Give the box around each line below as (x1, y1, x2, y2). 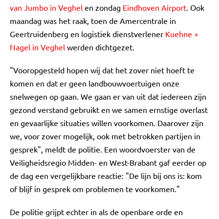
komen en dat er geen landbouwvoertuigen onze (10, 78, 179, 88)
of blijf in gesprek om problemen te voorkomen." (10, 184, 180, 194)
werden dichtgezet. (65, 42, 134, 52)
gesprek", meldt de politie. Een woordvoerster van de (10, 144, 196, 154)
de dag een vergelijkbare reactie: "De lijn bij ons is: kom (10, 171, 202, 180)
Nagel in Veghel (10, 42, 65, 52)
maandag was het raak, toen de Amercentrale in (10, 16, 176, 25)
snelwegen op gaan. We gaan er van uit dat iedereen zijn (10, 91, 206, 101)
